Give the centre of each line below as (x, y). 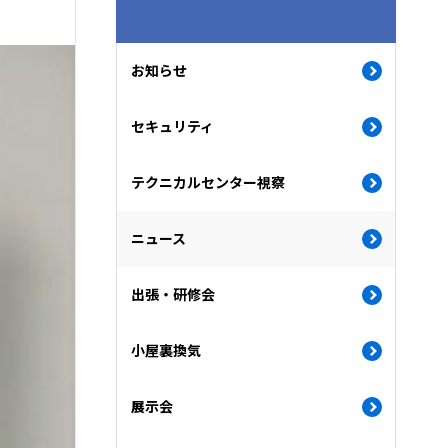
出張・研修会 (173, 294)
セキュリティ (172, 126)
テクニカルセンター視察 (208, 182)
